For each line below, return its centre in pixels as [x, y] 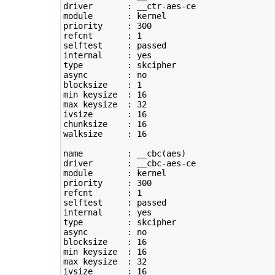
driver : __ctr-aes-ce [129, 6]
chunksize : [100, 124]
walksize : [100, 134]
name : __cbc [112, 154]
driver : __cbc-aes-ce [129, 164]
